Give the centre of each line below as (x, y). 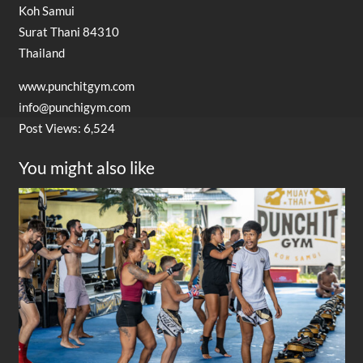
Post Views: (49, 128)
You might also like (86, 167)
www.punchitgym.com (76, 86)
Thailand (41, 53)
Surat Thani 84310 (68, 32)
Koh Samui (46, 11)
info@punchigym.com (74, 107)
